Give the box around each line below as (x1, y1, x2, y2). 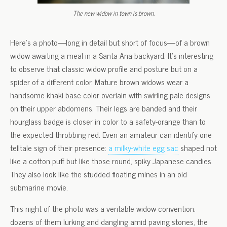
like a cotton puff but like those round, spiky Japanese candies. (10, 154, 213, 168)
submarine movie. (10, 180, 68, 194)
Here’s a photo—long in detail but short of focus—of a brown (10, 35, 210, 49)
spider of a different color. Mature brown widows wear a (10, 75, 188, 89)
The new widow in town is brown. (72, 8, 155, 19)
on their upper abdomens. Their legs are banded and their (10, 101, 197, 115)
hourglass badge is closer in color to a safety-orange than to (10, 115, 206, 128)
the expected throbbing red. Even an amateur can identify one (10, 128, 212, 141)
